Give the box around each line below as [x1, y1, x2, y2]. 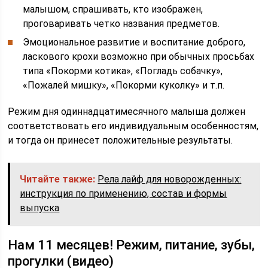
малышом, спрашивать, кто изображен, [23, 4, 203, 15]
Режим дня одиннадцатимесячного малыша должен [8, 106, 246, 117]
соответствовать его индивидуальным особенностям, [8, 120, 259, 132]
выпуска [20, 202, 60, 214]
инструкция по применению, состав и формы [20, 188, 227, 199]
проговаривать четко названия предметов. [23, 18, 220, 29]
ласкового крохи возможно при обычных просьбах [23, 51, 255, 62]
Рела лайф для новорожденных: [98, 173, 242, 185]
